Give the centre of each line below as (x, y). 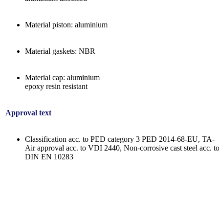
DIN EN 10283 (49, 156)
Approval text (28, 112)
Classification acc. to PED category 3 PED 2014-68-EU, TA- (120, 139)
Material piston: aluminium (66, 24)
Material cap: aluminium (62, 77)
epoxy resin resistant (56, 86)
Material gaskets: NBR (60, 51)
